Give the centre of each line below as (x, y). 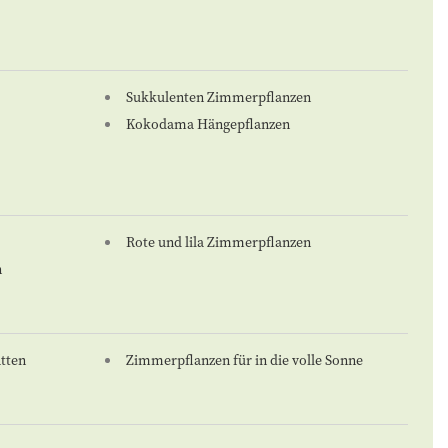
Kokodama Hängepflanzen (207, 124)
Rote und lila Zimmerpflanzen (218, 242)
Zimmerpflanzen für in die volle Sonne (244, 360)
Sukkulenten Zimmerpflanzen (218, 97)
